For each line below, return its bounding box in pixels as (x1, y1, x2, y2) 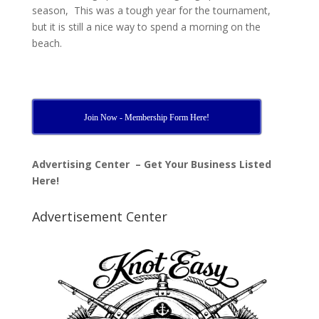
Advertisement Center (31, 208, 167, 225)
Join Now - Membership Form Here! (84, 113, 210, 122)
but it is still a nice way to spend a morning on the (31, 20, 261, 33)
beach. (31, 36, 62, 50)
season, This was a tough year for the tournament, (31, 4, 271, 17)
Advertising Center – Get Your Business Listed (31, 157, 271, 171)
